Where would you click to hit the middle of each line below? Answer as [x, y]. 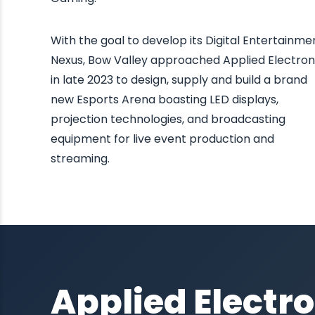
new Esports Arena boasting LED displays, [165, 99]
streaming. [80, 159]
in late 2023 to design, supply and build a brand [179, 80]
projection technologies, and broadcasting [168, 119]
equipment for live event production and [162, 139]
